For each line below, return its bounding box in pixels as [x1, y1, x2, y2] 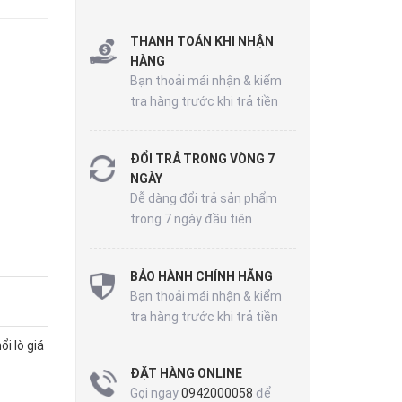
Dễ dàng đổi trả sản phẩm [129, 190, 277, 205]
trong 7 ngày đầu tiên [129, 211, 252, 226]
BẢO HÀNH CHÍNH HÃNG [129, 268, 273, 284]
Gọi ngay [129, 385, 181, 400]
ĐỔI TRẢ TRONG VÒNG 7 [129, 151, 275, 166]
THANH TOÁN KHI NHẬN [129, 33, 274, 48]
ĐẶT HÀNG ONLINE [129, 365, 242, 380]
